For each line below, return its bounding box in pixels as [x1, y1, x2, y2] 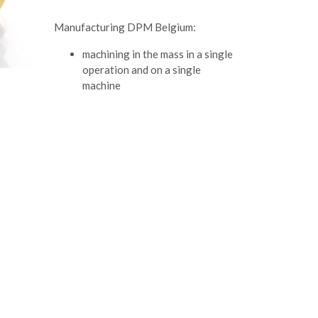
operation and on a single [82, 63, 201, 76]
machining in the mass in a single [82, 48, 233, 60]
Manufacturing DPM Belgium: [54, 21, 196, 33]
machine [82, 79, 121, 92]
